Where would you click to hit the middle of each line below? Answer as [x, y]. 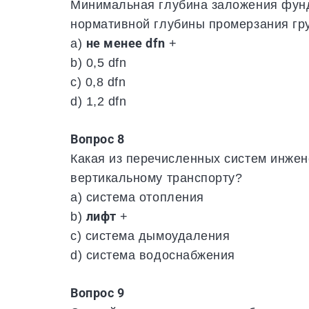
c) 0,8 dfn [98, 82]
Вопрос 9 [98, 293]
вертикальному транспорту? [157, 178]
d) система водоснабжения [153, 255]
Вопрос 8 [98, 139]
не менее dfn [126, 43]
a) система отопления [137, 197]
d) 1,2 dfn [99, 101]
